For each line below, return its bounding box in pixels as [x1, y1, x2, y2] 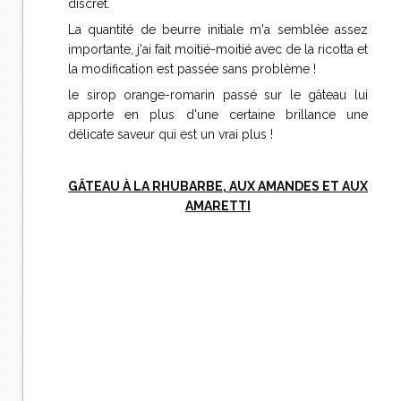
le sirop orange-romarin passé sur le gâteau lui [68, 88, 368, 102]
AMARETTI [185, 199, 251, 213]
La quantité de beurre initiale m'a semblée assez [68, 22, 368, 37]
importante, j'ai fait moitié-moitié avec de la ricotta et [68, 42, 368, 56]
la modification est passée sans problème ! [68, 62, 316, 76]
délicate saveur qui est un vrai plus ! [68, 127, 273, 141]
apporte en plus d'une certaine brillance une [68, 107, 368, 122]
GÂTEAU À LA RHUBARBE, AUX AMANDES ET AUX [68, 179, 368, 193]
